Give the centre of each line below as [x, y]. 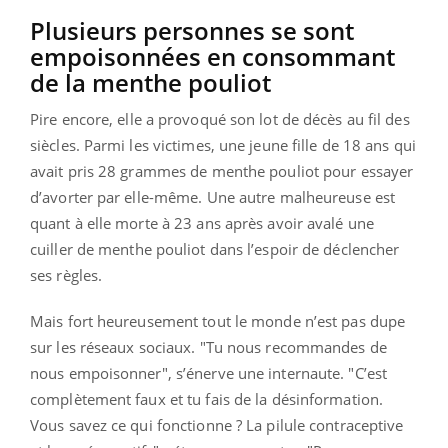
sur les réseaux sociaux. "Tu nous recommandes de [208, 346]
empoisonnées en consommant [212, 56]
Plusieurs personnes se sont [192, 30]
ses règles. [66, 274]
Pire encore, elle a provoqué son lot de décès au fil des [220, 118]
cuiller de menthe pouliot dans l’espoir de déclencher [215, 248]
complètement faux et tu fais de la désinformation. [207, 398]
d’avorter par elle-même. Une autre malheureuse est [213, 196]
